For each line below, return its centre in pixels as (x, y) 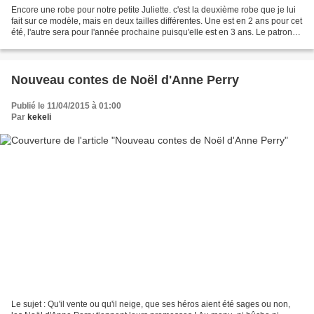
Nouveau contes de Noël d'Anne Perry (200, 80)
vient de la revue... (46, 43)
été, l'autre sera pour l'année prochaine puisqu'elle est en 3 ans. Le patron (152, 32)
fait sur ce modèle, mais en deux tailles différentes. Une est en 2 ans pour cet (157, 21)
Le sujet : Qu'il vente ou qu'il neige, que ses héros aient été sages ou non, (151, 305)
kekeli (39, 117)
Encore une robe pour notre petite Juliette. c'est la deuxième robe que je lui (153, 9)
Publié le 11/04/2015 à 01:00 (66, 105)
